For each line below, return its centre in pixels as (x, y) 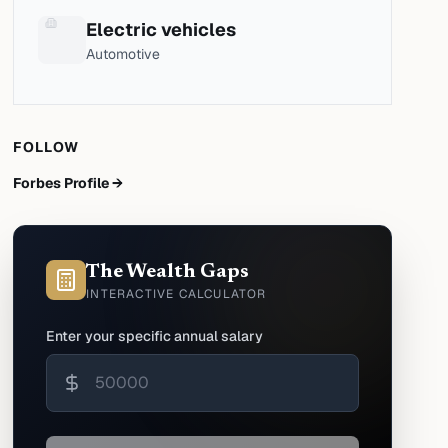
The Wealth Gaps (168, 272)
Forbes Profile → (68, 183)
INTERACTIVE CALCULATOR (176, 294)
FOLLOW (46, 147)
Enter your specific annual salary (155, 336)
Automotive (123, 54)
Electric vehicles (161, 29)
